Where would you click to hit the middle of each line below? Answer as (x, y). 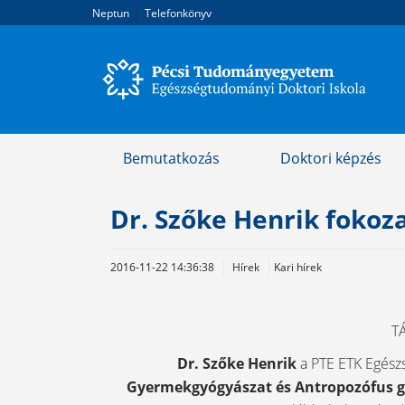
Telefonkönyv (178, 13)
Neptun (111, 13)
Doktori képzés (330, 159)
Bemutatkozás (171, 159)
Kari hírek (298, 267)
